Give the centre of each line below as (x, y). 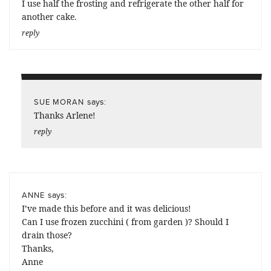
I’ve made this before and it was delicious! (106, 208)
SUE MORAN (59, 101)
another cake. (49, 16)
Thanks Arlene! (65, 115)
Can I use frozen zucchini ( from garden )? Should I (125, 221)
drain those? (47, 235)
